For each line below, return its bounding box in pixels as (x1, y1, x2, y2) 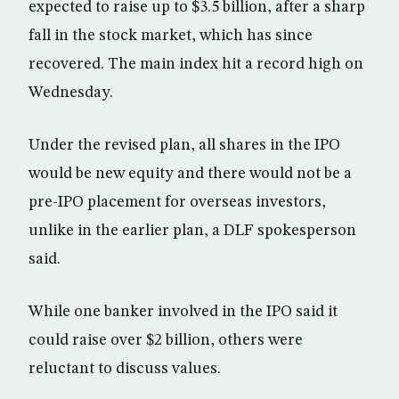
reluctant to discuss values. (28, 361, 221, 377)
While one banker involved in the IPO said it (28, 304, 338, 320)
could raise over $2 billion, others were (28, 332, 303, 348)
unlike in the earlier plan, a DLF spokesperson (28, 223, 356, 239)
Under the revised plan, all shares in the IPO (28, 137, 340, 153)
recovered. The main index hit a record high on (28, 56, 363, 72)
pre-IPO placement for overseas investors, (28, 194, 326, 210)
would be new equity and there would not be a (28, 166, 352, 182)
